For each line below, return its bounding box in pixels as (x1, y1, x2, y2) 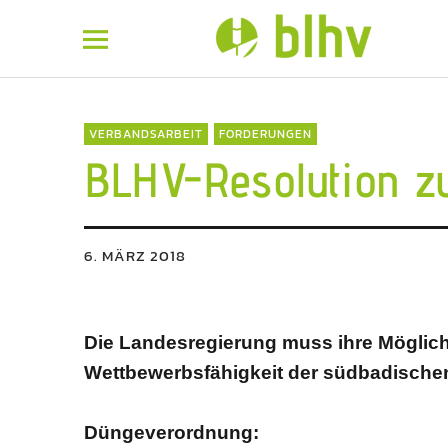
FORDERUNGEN (219, 125, 312, 143)
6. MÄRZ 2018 (84, 244, 186, 267)
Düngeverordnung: (84, 422, 259, 443)
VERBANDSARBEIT (89, 125, 203, 143)
